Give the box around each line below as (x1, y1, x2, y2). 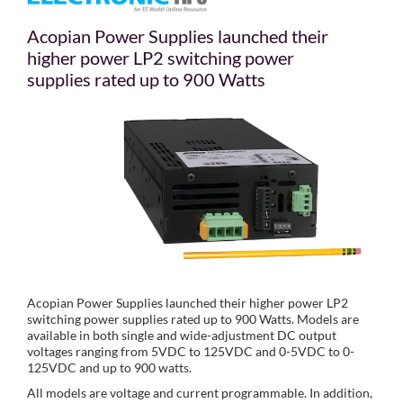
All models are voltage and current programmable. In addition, (27, 385, 372, 401)
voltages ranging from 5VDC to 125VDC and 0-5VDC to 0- (27, 344, 354, 360)
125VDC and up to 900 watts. (27, 360, 192, 376)
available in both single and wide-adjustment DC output (27, 327, 336, 344)
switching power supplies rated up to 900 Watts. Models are (27, 311, 359, 327)
